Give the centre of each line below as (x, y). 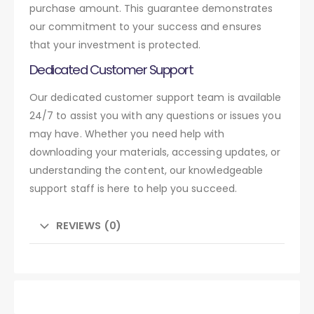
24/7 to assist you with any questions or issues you (155, 115)
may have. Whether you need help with (127, 134)
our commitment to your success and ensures (145, 26)
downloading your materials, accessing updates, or (155, 152)
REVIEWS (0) (89, 225)
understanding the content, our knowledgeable (146, 170)
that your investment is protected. (115, 45)
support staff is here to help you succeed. (133, 188)
